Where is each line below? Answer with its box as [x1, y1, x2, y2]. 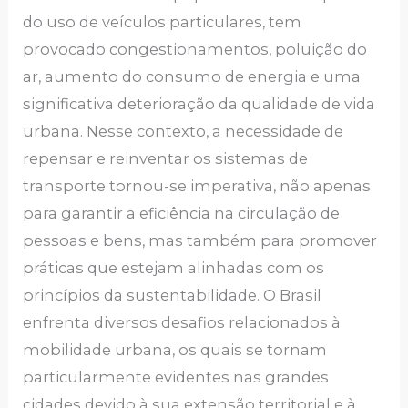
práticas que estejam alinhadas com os [23, 258, 325, 277]
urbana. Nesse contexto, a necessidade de [23, 121, 344, 140]
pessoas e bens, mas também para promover [23, 230, 378, 250]
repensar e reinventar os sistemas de [23, 148, 309, 168]
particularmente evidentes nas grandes [23, 367, 330, 386]
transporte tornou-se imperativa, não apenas [23, 176, 372, 195]
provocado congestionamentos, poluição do [23, 39, 368, 58]
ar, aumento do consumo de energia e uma [23, 66, 362, 86]
